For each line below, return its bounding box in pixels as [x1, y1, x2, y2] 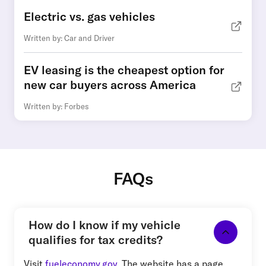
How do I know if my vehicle [28, 217, 180, 233]
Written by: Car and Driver [24, 33, 115, 43]
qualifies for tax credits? [28, 232, 163, 248]
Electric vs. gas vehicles [24, 9, 155, 24]
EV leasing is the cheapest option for [24, 62, 224, 78]
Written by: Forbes [24, 102, 89, 112]
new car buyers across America [24, 77, 196, 93]
